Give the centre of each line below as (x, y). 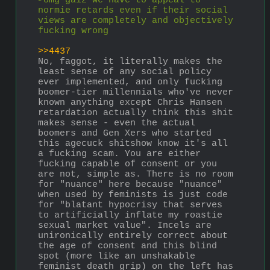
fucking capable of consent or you (127, 164)
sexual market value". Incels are (125, 225)
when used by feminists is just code (133, 195)
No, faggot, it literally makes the (130, 61)
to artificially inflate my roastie (130, 215)
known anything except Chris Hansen (130, 102)
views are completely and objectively (136, 20)
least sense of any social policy (125, 72)
